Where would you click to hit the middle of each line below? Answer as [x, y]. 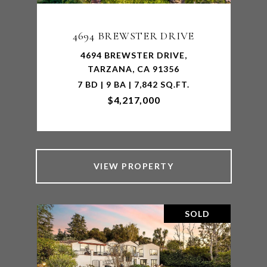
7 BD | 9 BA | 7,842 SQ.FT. [133, 84]
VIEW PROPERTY [133, 166]
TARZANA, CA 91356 [133, 69]
